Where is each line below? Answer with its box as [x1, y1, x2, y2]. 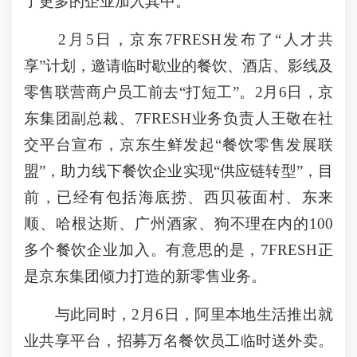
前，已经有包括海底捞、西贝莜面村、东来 [24, 189, 333, 206]
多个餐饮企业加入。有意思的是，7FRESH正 [24, 241, 333, 258]
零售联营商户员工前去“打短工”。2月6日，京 [24, 84, 333, 100]
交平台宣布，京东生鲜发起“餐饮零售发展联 [24, 136, 333, 153]
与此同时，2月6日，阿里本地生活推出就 [24, 306, 333, 323]
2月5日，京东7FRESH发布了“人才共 [24, 31, 333, 48]
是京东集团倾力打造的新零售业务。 [24, 268, 266, 284]
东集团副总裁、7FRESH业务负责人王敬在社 [24, 110, 333, 127]
